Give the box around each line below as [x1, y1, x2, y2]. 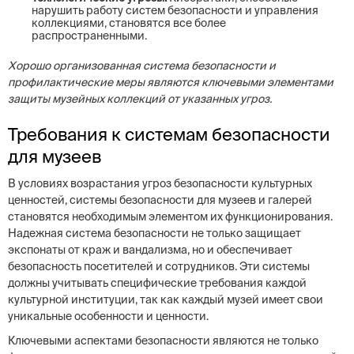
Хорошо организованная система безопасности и [8, 59, 276, 72]
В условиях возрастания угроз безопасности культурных [8, 177, 312, 190]
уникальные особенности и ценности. [8, 310, 209, 322]
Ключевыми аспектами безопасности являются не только [8, 334, 318, 347]
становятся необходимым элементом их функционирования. [8, 210, 333, 223]
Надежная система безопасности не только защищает [8, 227, 301, 239]
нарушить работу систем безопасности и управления [32, 4, 318, 17]
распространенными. [32, 29, 147, 42]
